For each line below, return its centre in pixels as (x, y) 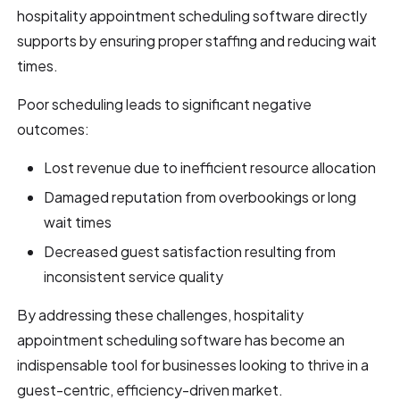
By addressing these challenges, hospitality (161, 314)
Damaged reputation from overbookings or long (200, 196)
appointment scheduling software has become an (181, 339)
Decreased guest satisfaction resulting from (190, 251)
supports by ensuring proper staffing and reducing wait (197, 40)
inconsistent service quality (134, 276)
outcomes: (54, 129)
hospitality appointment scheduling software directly (192, 15)
